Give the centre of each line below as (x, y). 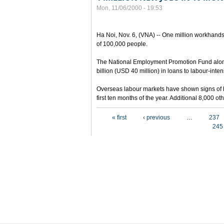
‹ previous (156, 117)
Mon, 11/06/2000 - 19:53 (129, 8)
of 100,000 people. (122, 44)
